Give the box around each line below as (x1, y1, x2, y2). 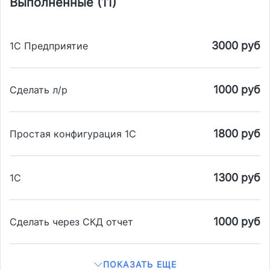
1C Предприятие (10, 40, 88, 52)
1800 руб (213, 127, 260, 140)
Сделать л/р (10, 84, 67, 96)
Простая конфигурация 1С (10, 128, 136, 140)
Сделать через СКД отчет (10, 216, 133, 228)
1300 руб (213, 171, 260, 184)
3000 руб (212, 39, 260, 52)
